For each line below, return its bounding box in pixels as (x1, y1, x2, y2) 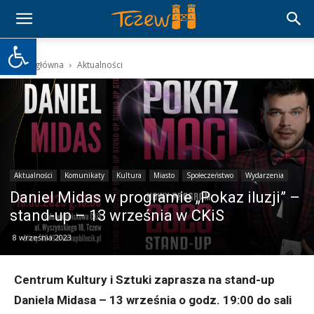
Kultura (116, 170, 142, 181)
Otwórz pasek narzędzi (6, 32, 88, 58)
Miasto (153, 170, 175, 181)
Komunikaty (64, 170, 104, 181)
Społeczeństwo (186, 170, 233, 181)
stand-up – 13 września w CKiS (10, 207, 224, 225)
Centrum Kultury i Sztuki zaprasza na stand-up (14, 273, 275, 287)
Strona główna (7, 59, 64, 71)
